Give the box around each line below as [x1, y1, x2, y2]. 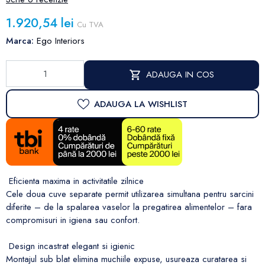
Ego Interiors [37, 34, 85, 47]
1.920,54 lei [6, 14, 74, 33]
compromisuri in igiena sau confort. [6, 214, 140, 227]
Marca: [6, 34, 34, 47]
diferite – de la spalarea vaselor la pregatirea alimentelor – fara [6, 201, 252, 214]
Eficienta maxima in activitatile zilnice [6, 174, 144, 188]
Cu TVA [77, 19, 104, 31]
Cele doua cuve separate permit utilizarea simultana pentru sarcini [6, 188, 254, 201]
